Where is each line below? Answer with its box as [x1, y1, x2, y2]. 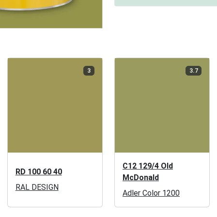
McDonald [122, 173, 159, 183]
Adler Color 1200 [122, 188, 180, 198]
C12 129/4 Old [122, 161, 173, 171]
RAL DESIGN [15, 183, 59, 192]
